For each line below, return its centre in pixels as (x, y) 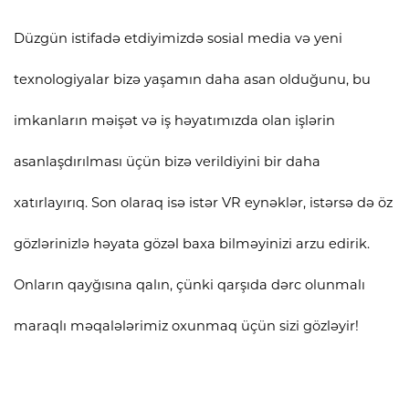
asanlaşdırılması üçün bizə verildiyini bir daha (167, 161)
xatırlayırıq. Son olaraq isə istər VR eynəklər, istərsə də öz (203, 202)
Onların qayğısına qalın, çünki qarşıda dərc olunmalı (189, 284)
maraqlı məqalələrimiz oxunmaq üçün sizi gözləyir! (186, 325)
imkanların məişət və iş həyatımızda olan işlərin (174, 120)
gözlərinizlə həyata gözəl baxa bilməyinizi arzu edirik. (192, 243)
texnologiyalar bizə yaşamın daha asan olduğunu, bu (192, 79)
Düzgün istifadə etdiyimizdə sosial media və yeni (178, 38)
